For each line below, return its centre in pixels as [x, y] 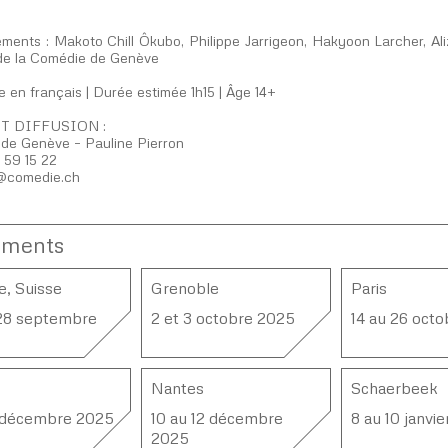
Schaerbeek [394, 388]
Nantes [177, 388]
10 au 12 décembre [217, 418]
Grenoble [185, 288]
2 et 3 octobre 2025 [223, 318]
